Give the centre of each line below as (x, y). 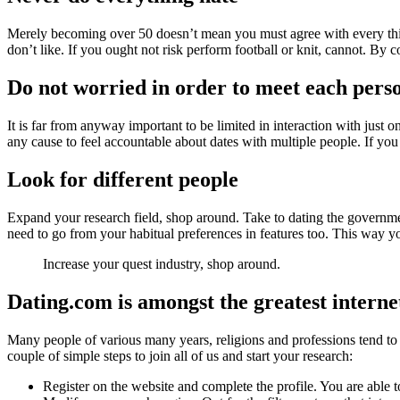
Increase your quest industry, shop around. (162, 263)
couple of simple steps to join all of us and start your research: (180, 355)
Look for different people (123, 179)
